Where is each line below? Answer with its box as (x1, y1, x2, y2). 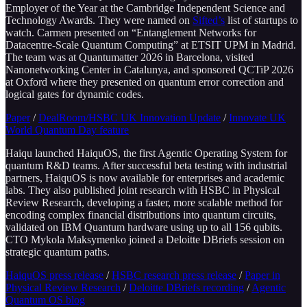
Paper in (245, 269, 280, 282)
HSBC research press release (112, 269, 236, 282)
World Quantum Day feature (5, 124, 129, 136)
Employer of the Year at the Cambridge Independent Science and (5, 2, 285, 14)
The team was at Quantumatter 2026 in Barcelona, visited (5, 51, 254, 64)
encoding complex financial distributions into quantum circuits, (5, 209, 276, 221)
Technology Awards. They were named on (5, 14, 193, 27)
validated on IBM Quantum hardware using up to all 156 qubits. (5, 221, 282, 234)
